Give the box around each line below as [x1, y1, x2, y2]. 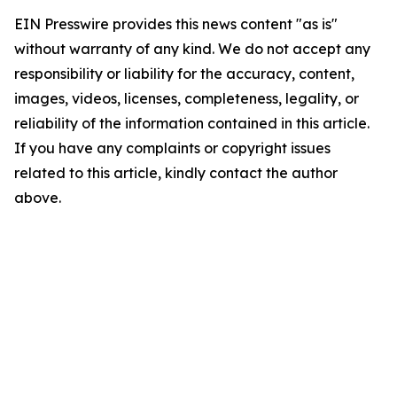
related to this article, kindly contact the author [14, 164, 338, 183]
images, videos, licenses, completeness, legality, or [14, 90, 359, 108]
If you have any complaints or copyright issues [14, 139, 331, 158]
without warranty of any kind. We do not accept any [14, 40, 370, 58]
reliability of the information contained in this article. [14, 114, 370, 133]
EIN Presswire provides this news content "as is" [14, 15, 338, 34]
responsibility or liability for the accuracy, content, [14, 65, 354, 83]
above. [14, 189, 61, 207]
